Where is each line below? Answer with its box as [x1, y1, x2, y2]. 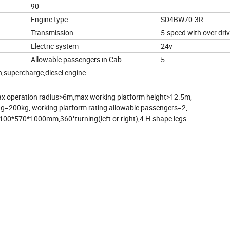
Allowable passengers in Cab [31, 54, 122, 65]
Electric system [31, 41, 79, 51]
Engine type [31, 14, 68, 25]
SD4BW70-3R [161, 14, 203, 25]
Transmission [31, 28, 73, 38]
